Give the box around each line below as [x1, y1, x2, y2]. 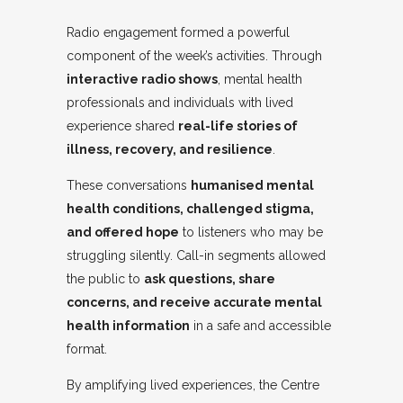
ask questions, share [144, 272, 275, 287]
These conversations [67, 178, 191, 193]
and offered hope [67, 225, 179, 240]
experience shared [67, 119, 178, 134]
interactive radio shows [67, 72, 218, 87]
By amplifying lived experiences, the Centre [67, 378, 319, 393]
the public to [67, 272, 144, 287]
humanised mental [191, 178, 314, 193]
